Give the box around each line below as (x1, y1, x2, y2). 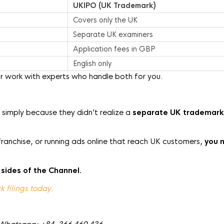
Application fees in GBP (73, 44, 155, 53)
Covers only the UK (73, 15, 137, 24)
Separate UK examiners (73, 30, 153, 39)
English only (73, 59, 111, 68)
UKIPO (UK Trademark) (73, 1, 156, 10)
